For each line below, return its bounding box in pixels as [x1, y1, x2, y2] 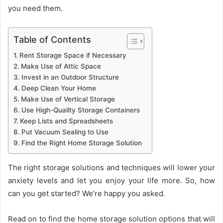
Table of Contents [13, 34, 91, 45]
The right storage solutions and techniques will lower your [8, 163, 215, 173]
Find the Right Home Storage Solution [21, 139, 142, 147]
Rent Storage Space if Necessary [19, 51, 126, 60]
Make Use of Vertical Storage [20, 95, 115, 104]
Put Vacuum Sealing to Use [21, 128, 109, 136]
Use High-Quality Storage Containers [21, 106, 140, 114]
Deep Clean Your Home [21, 84, 96, 93]
